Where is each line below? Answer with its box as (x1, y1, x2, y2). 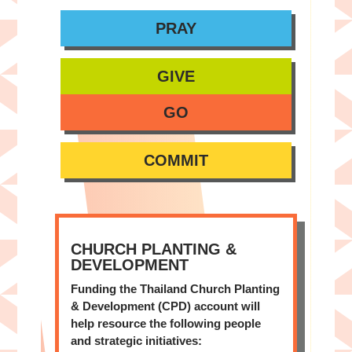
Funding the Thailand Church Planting (70, 281, 280, 295)
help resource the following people (70, 316, 261, 330)
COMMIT (143, 151, 208, 169)
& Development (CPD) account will (70, 299, 260, 313)
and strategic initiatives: (70, 333, 202, 347)
